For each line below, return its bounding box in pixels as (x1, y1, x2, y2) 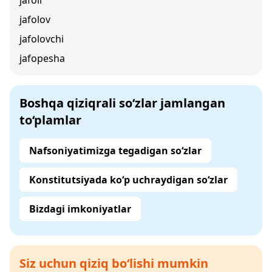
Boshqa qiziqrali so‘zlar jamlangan (19, 95, 225, 111)
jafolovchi (19, 32, 64, 46)
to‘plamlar (19, 112, 81, 128)
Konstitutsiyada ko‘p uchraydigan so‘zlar (29, 173, 228, 186)
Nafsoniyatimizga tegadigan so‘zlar (29, 144, 202, 157)
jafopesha (19, 52, 65, 65)
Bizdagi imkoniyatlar (29, 202, 131, 216)
